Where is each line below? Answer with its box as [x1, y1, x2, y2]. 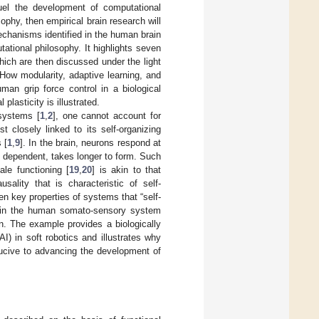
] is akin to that [92, 164, 161, 175]
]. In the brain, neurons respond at [19, 137, 162, 148]
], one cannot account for [52, 110, 162, 121]
